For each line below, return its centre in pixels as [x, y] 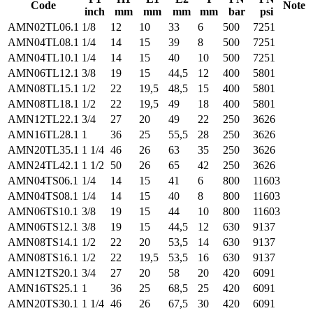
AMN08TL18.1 [43, 104]
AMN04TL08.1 [43, 43]
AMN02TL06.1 [43, 27]
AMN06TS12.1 [43, 227]
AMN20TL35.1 [43, 150]
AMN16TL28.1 [43, 135]
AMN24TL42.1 [43, 166]
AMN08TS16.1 [43, 258]
